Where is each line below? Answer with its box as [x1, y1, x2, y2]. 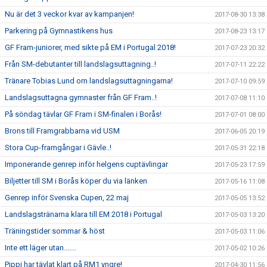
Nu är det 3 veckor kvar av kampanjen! [5, 10, 134, 19]
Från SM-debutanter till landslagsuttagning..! [5, 60, 156, 69]
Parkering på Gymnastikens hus [5, 26, 113, 36]
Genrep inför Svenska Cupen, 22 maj [5, 193, 129, 203]
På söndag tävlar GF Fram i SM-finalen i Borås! [5, 110, 162, 119]
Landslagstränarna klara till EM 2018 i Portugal [5, 210, 162, 219]
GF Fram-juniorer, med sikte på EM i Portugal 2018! [5, 43, 176, 52]
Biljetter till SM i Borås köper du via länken [5, 176, 147, 186]
